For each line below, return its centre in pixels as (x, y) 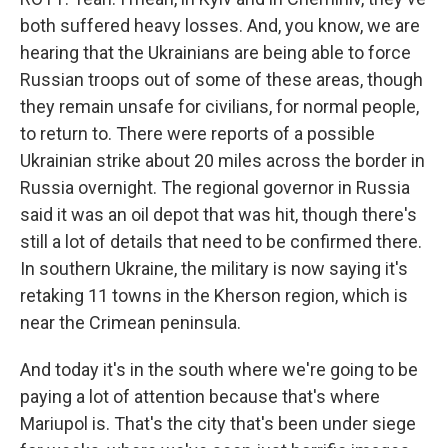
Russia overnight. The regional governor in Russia (215, 187)
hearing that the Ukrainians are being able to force (215, 52)
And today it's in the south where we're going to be (219, 369)
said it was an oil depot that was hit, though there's (218, 214)
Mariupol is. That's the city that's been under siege (218, 423)
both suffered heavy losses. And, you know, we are (220, 25)
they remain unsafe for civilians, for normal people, (219, 106)
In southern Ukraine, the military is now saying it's (214, 268)
